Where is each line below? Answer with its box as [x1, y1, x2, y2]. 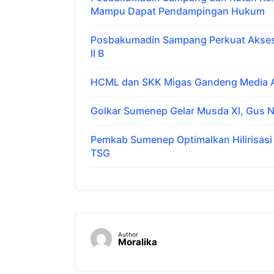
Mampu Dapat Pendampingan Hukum [91, 4, 265, 17]
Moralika [118, 235, 157, 248]
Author [118, 230, 138, 238]
